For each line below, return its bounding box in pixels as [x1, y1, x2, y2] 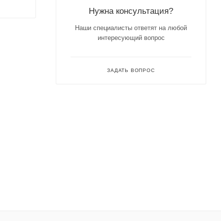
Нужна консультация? [89, 5, 173, 16]
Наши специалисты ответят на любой [75, 24, 187, 32]
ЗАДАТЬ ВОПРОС [107, 67, 155, 73]
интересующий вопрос [97, 34, 165, 41]
